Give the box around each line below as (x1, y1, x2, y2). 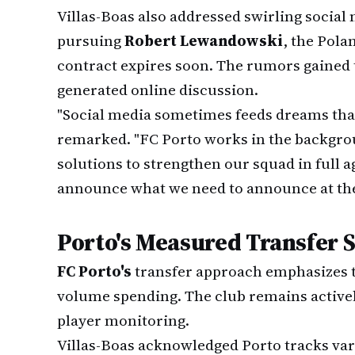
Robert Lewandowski (124, 30, 283, 51)
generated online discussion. (57, 79, 258, 100)
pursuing (57, 30, 124, 51)
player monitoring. (57, 310, 189, 330)
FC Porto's (57, 261, 132, 281)
